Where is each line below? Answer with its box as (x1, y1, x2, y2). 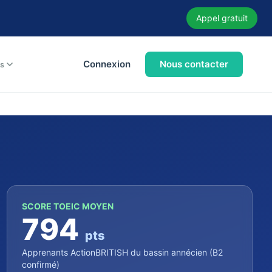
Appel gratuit (196, 13, 248, 23)
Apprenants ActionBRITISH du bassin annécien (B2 (21, 246, 223, 257)
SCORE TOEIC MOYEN (21, 200, 114, 211)
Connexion (83, 58, 131, 70)
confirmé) (21, 259, 59, 270)
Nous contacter (160, 58, 228, 70)
